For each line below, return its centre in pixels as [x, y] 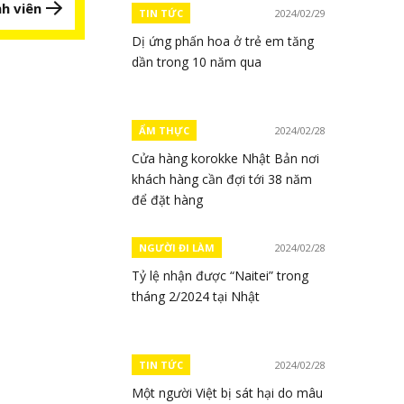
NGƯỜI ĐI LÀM [177, 248]
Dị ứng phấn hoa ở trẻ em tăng [223, 41]
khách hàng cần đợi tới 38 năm [222, 179]
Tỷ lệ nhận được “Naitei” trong [220, 275]
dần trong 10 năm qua [197, 62]
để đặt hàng [167, 200]
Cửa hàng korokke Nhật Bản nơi [225, 158]
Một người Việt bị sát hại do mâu [227, 393]
